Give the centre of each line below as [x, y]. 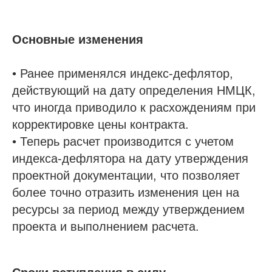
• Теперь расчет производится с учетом [123, 141]
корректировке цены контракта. [100, 124]
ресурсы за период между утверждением [128, 209]
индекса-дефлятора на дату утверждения [130, 158]
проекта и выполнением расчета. [106, 226]
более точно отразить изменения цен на [126, 192]
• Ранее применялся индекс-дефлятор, [123, 73]
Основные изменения [78, 39]
